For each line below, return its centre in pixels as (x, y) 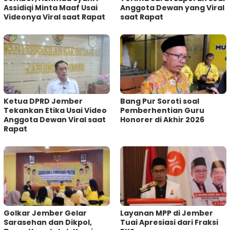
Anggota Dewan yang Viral (172, 8)
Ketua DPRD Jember (43, 101)
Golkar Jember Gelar (45, 213)
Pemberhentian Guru (162, 111)
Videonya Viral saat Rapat (54, 17)
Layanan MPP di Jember (167, 213)
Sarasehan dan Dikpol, (48, 223)
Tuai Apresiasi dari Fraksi (169, 223)
